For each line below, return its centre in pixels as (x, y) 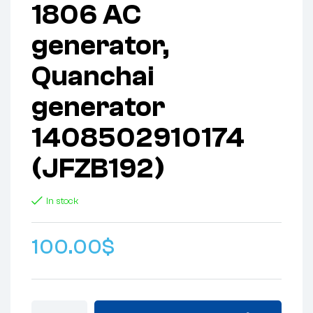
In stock (62, 201)
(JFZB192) (98, 168)
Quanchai (93, 76)
